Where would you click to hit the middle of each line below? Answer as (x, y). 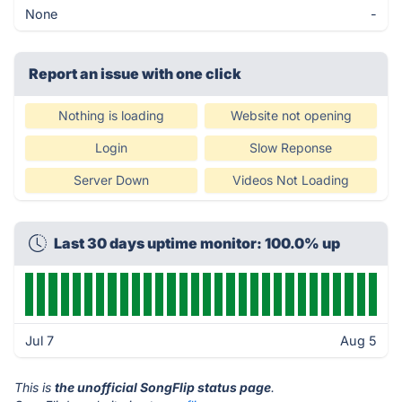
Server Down (111, 180)
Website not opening (291, 115)
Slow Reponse (291, 148)
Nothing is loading (111, 115)
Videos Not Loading (291, 180)
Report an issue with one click (135, 74)
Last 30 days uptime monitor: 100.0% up (197, 243)
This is (35, 387)
